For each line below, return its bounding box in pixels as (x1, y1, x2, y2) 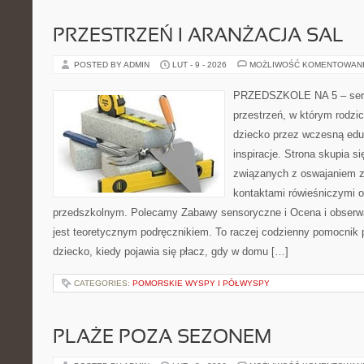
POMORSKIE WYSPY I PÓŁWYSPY (132, 279, 270, 288)
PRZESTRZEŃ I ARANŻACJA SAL (53, 28, 344, 45)
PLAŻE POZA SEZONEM (53, 329, 271, 347)
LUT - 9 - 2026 (172, 60, 227, 69)
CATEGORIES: (74, 279, 132, 288)
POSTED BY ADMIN (74, 60, 152, 69)
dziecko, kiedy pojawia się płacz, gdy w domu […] (53, 245, 288, 258)
